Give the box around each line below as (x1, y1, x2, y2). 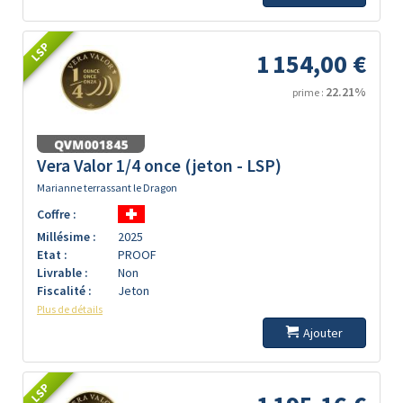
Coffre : (37, 206, 76, 222)
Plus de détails (37, 302, 103, 316)
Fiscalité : (37, 282, 92, 299)
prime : (292, 85, 326, 99)
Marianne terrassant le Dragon (37, 181, 177, 194)
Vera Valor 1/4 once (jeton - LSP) (37, 155, 282, 176)
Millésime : (37, 228, 96, 245)
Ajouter (303, 325, 343, 341)
